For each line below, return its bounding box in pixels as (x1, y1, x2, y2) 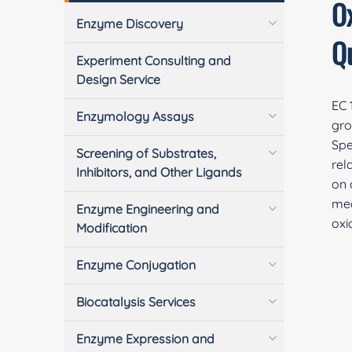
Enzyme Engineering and (76, 201, 220, 217)
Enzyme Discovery (76, 16, 184, 31)
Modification (76, 220, 148, 236)
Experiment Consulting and (76, 53, 232, 68)
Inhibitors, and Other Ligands (76, 164, 243, 180)
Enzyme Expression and (76, 331, 215, 346)
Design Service (76, 71, 161, 87)
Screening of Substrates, (76, 145, 217, 161)
